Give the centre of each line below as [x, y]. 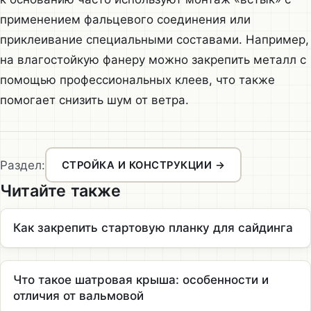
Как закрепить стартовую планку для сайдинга [153, 227]
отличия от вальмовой [78, 295]
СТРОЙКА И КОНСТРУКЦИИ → [143, 165]
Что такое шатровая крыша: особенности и [141, 279]
